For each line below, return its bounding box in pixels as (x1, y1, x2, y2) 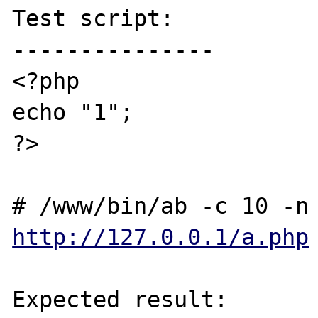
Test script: (12, 5, 175, 31)
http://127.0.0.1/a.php (12, 224, 309, 250)
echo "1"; (12, 99, 134, 125)
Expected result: (12, 286, 229, 312)
